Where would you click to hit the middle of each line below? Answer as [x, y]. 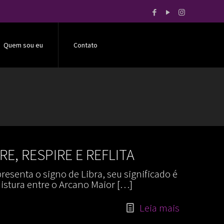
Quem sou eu [23, 45]
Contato [85, 45]
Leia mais [159, 208]
